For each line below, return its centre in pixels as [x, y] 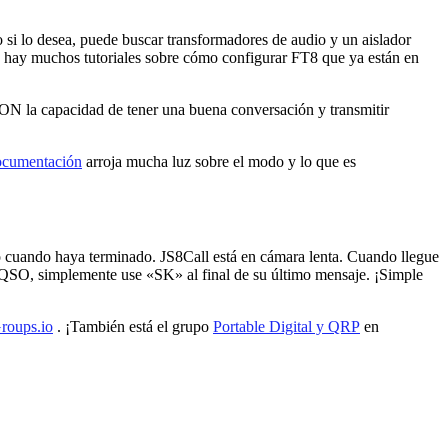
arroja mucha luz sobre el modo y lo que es [219, 161]
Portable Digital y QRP [286, 327]
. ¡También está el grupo [133, 327]
